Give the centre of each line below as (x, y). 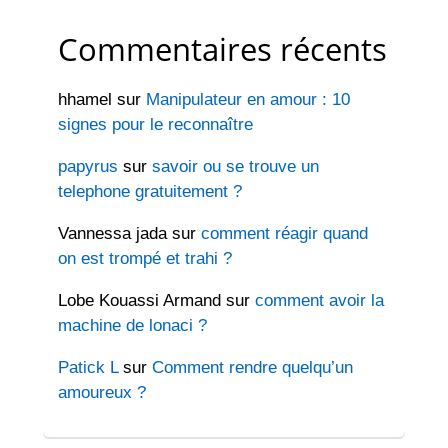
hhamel (84, 100)
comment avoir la (319, 301)
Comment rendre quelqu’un (252, 368)
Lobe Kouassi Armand (139, 301)
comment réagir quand (284, 234)
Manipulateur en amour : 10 (247, 100)
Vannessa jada (112, 234)
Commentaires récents (222, 49)
